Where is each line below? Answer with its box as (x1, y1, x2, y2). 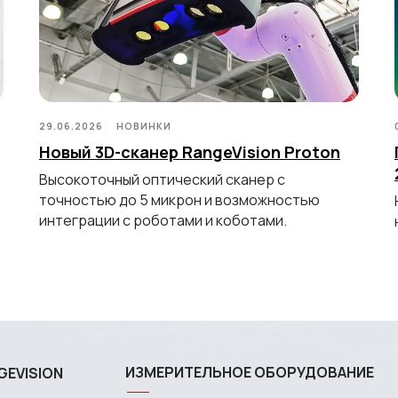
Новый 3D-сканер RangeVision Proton (39, 140, 340, 163)
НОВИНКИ (116, 119, 171, 132)
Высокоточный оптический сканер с (39, 169, 285, 189)
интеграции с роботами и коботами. (39, 210, 287, 230)
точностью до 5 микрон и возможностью (39, 189, 320, 210)
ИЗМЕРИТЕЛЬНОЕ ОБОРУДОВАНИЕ (125, 362, 374, 382)
